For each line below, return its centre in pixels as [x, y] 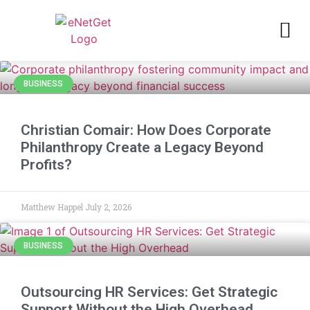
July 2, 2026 [108, 207]
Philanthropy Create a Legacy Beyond [142, 147]
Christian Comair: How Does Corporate [146, 130]
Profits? [46, 165]
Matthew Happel [53, 207]
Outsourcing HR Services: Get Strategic [149, 292]
